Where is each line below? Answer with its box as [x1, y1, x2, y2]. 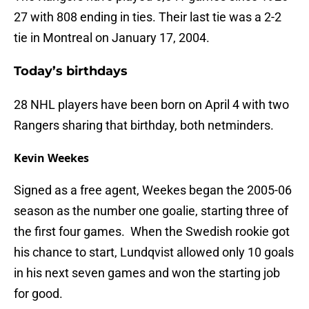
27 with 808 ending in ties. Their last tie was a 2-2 [14, 10, 281, 25]
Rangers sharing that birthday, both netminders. [14, 118, 274, 133]
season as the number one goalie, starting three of [14, 203, 288, 219]
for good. [14, 286, 63, 301]
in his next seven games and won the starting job [14, 266, 280, 281]
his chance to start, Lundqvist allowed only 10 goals [14, 245, 294, 260]
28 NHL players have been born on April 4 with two [14, 97, 289, 112]
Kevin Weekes [14, 150, 89, 166]
